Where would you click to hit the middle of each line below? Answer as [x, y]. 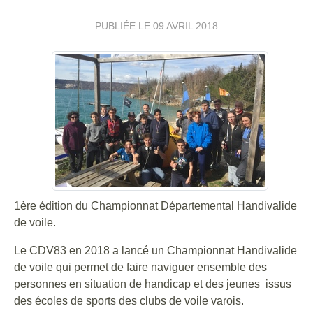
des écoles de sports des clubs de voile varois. [129, 300]
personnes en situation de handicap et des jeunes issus [153, 284]
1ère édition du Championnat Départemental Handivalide [155, 205]
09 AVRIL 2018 [185, 26]
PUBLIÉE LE [124, 26]
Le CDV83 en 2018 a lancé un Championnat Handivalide [155, 250]
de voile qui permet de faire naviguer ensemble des [140, 267]
